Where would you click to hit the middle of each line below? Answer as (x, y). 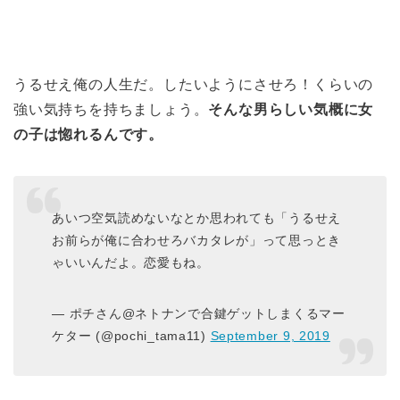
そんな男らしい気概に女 (291, 110)
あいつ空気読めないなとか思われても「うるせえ (197, 217)
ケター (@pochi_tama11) (131, 335)
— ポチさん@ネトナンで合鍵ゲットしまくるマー (199, 313)
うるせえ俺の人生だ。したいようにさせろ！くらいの (194, 85)
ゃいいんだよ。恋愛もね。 (131, 262)
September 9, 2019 (270, 335)
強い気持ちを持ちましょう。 (111, 110)
